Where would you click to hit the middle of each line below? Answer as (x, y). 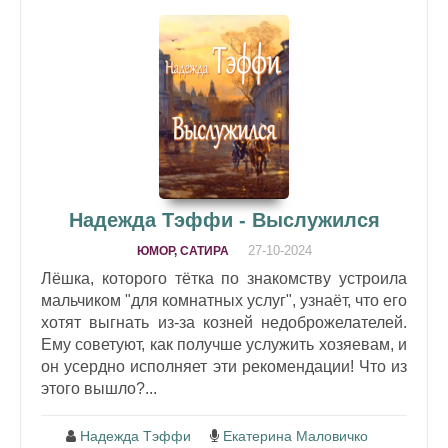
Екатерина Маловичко (295, 435)
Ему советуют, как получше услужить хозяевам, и (224, 344)
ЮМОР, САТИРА (182, 250)
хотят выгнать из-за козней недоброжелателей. (224, 322)
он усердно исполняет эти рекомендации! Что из (224, 366)
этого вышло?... (99, 388)
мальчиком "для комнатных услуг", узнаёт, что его (224, 300)
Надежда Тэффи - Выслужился (224, 219)
